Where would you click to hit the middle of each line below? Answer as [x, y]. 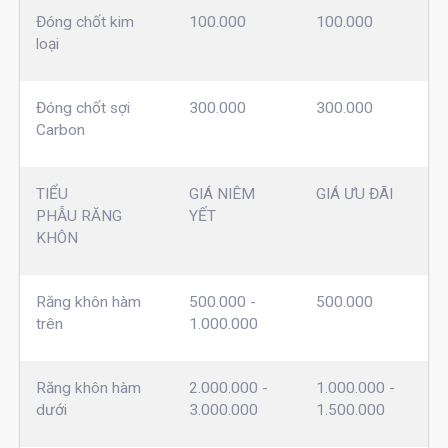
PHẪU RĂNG [78, 215]
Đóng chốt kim [84, 21]
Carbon [60, 129]
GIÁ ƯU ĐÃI [354, 193]
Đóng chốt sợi [82, 107]
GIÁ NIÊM [221, 193]
